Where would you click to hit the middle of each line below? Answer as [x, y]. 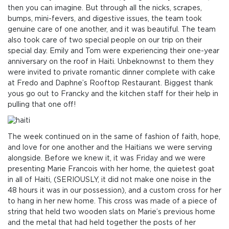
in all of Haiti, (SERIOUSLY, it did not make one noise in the [109, 180]
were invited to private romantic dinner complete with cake [111, 73]
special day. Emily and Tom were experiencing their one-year [113, 51]
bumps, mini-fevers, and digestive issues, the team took [105, 19]
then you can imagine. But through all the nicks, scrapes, [105, 8]
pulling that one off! [42, 105]
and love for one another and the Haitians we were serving [110, 147]
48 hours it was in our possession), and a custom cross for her [114, 190]
